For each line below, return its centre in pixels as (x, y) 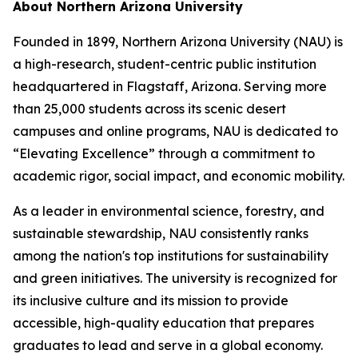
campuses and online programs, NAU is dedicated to (175, 131)
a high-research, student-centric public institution (165, 64)
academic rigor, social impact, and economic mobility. (179, 176)
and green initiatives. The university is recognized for (175, 278)
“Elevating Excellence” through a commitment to (164, 154)
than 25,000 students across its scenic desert (149, 109)
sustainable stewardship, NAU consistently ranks (161, 234)
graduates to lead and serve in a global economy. (168, 346)
